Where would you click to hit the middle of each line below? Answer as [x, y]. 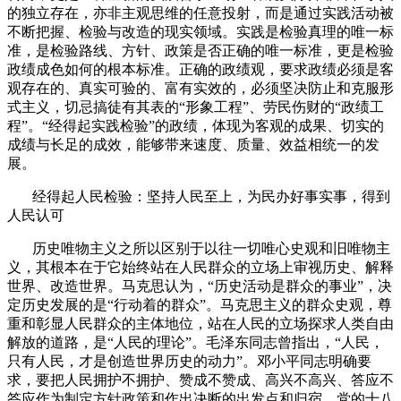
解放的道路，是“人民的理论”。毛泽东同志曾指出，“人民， [196, 342]
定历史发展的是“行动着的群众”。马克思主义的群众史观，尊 [200, 304]
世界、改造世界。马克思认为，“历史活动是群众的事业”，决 [200, 286]
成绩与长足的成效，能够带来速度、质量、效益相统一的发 [193, 144]
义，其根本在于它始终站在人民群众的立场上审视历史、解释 [200, 267]
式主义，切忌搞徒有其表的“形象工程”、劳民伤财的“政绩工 [196, 107]
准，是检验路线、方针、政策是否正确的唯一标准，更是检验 [200, 50]
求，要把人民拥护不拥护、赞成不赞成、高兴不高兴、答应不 [200, 380]
